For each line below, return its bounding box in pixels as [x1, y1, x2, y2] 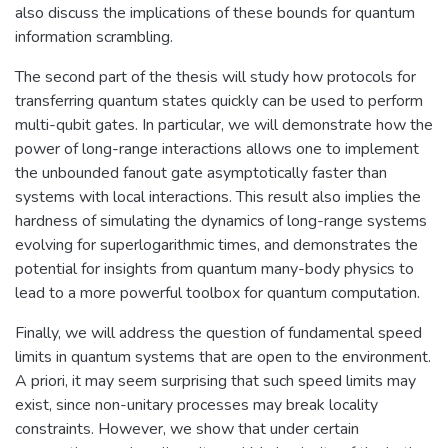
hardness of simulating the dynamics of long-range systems [15, 209, 427, 232]
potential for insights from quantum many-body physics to [15, 257, 414, 280]
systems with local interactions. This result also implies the [15, 185, 421, 208]
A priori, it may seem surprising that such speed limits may [15, 369, 416, 392]
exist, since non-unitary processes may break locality [15, 393, 378, 416]
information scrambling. [15, 25, 173, 48]
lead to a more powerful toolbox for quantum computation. [15, 281, 420, 304]
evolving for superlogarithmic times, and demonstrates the [15, 233, 418, 256]
